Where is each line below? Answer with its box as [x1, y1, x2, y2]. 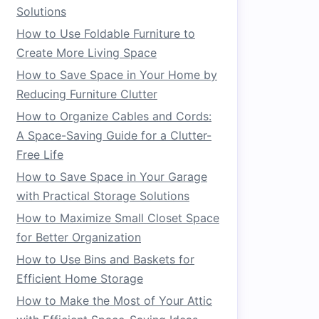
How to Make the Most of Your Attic [16, 293, 212, 308]
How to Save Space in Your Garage [16, 169, 207, 184]
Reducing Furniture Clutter [16, 87, 157, 101]
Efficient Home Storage [16, 271, 143, 286]
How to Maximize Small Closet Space [16, 211, 219, 225]
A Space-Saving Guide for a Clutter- [16, 128, 211, 142]
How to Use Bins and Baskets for [16, 252, 194, 266]
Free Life [16, 147, 63, 162]
